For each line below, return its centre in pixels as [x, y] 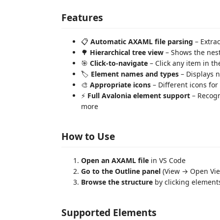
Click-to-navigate [119, 63]
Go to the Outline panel [121, 171]
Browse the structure [117, 182]
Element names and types [135, 74]
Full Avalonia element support [139, 95]
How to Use [88, 136]
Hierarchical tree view [127, 52]
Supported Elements [109, 212]
